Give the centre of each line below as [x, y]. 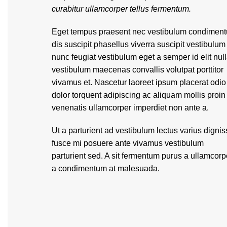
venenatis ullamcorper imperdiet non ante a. [130, 107]
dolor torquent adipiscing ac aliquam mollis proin [139, 95]
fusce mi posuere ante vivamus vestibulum [128, 143]
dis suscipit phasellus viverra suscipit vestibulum [139, 44]
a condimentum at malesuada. [106, 168]
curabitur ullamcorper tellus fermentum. [121, 9]
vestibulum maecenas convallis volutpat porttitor [138, 69]
